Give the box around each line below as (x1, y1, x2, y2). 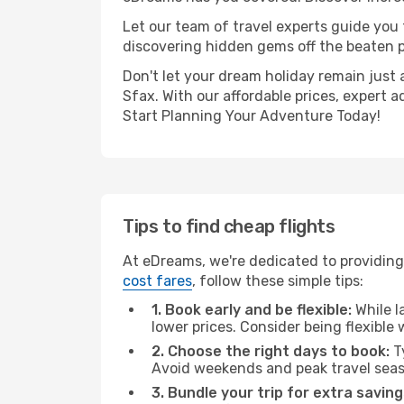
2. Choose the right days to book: (151, 343, 390, 360)
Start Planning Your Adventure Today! (123, 107, 381, 124)
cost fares (123, 272, 192, 289)
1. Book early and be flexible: (151, 301, 352, 318)
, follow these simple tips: (192, 272, 363, 289)
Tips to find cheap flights (123, 216, 335, 237)
